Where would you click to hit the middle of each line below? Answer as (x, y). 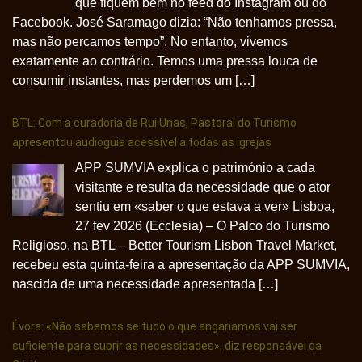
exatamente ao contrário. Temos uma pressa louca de (165, 61)
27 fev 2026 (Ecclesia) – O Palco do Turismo (202, 225)
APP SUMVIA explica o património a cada (195, 167)
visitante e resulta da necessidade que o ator (203, 187)
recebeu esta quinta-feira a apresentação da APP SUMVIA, (181, 264)
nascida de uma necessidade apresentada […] (145, 284)
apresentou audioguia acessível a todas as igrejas (142, 142)
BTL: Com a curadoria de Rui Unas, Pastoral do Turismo (154, 122)
